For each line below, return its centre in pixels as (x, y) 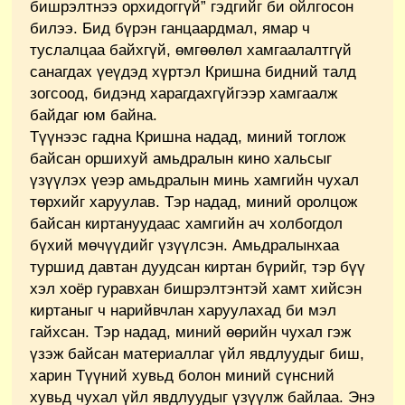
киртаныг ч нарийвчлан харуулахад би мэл (183, 310)
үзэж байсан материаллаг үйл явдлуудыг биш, (197, 353)
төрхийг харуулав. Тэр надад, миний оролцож (193, 202)
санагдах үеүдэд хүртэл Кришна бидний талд (193, 71)
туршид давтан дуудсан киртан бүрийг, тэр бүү (198, 267)
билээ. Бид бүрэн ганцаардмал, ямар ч (170, 28)
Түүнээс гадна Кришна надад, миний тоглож (188, 137)
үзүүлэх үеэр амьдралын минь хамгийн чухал (194, 180)
